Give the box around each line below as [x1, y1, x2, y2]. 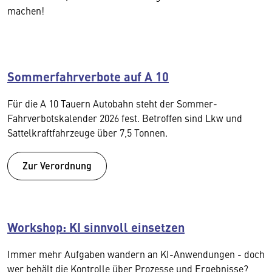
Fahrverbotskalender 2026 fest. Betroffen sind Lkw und [7, 111, 242, 124]
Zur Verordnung [22, 158, 92, 172]
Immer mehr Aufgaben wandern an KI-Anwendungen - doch [7, 246, 265, 260]
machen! [7, 4, 44, 17]
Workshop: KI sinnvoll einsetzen [7, 217, 185, 236]
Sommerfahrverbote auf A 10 [7, 67, 169, 85]
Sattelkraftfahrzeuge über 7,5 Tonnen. [7, 126, 168, 139]
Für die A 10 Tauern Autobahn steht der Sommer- [7, 97, 217, 110]
